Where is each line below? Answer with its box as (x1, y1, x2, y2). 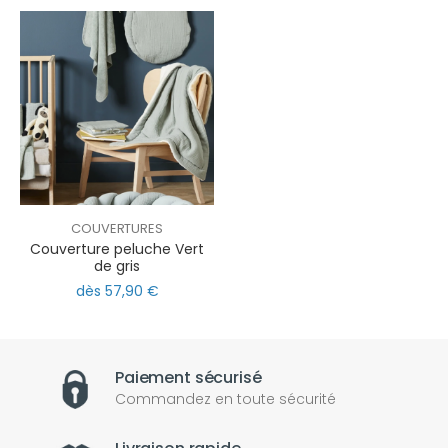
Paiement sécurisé (115, 365, 262, 389)
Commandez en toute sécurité (115, 388, 337, 409)
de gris (94, 256, 140, 277)
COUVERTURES (71, 219, 163, 239)
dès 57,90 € (75, 280, 159, 301)
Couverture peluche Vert (30, 239, 204, 260)
